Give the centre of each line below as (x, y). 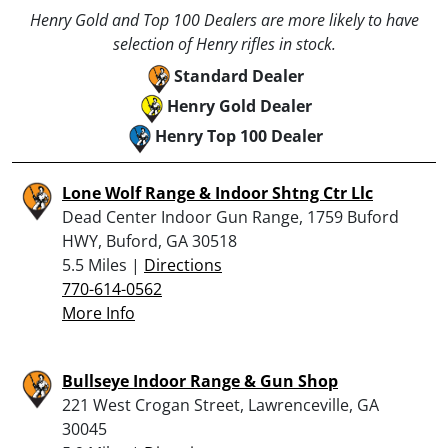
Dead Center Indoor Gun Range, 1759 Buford (230, 216)
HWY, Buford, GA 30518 (149, 240)
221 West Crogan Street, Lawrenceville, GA (220, 404)
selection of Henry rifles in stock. (224, 43)
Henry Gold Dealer (239, 105)
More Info (98, 312)
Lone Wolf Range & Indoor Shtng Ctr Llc (217, 192)
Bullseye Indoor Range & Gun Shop (200, 380)
